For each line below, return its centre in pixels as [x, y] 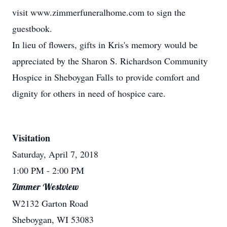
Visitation [31, 138]
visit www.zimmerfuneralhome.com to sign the [99, 12]
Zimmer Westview [46, 187]
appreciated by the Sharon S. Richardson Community [110, 61]
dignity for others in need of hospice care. [89, 93]
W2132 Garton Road [50, 203]
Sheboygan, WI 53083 [53, 219]
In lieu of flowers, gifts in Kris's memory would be [105, 45]
